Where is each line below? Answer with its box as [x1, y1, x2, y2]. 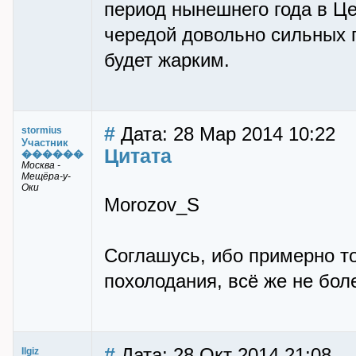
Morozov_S [104, 195, 199, 215]
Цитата [104, 145, 172, 167]
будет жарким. [104, 50, 230, 71]
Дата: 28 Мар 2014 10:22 [115, 124, 335, 145]
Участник [21, 137, 68, 149]
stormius [21, 125, 62, 136]
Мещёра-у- [21, 171, 71, 182]
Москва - [21, 160, 60, 171]
